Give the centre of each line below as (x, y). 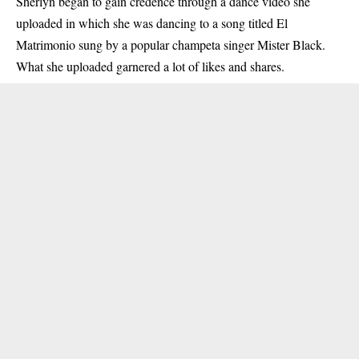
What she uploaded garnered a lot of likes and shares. (150, 66)
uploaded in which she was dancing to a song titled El (152, 22)
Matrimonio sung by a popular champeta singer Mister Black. (171, 44)
